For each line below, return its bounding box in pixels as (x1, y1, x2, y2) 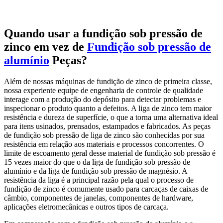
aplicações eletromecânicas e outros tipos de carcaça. (4, 203, 169, 212)
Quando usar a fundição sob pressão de (4, 27, 203, 40)
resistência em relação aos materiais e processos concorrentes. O (4, 140, 204, 149)
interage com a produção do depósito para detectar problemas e (4, 95, 201, 104)
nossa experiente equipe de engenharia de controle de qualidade (4, 86, 203, 95)
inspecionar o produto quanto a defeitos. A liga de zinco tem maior (4, 104, 212, 113)
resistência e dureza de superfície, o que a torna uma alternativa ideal (4, 113, 218, 122)
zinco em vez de (4, 40, 87, 54)
